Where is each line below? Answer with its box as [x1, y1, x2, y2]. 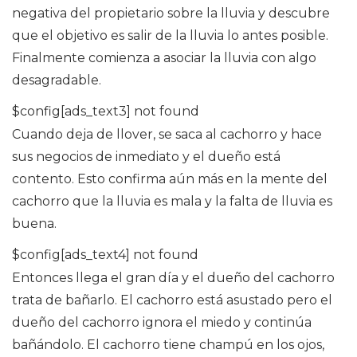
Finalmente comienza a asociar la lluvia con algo [12, 50, 316, 66]
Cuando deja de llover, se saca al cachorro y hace [12, 127, 322, 143]
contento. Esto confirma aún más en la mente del [12, 171, 328, 187]
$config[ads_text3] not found [12, 104, 199, 120]
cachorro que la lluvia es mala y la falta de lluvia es [12, 194, 332, 210]
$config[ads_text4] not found [12, 247, 198, 263]
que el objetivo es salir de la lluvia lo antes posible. [12, 28, 328, 44]
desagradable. [12, 73, 101, 88]
